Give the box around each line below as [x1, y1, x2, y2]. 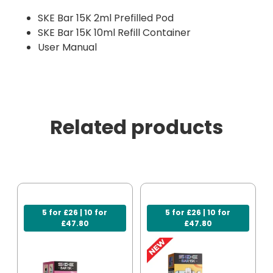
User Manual [38, 40, 97, 55]
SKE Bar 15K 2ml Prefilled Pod [38, 11, 174, 26]
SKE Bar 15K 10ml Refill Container [38, 26, 191, 40]
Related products [50, 113, 223, 141]
